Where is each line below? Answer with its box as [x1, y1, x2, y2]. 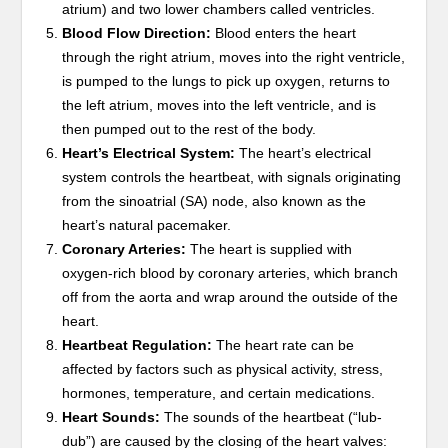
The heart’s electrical [235, 144, 372, 161]
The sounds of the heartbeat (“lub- [160, 408, 383, 425]
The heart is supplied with [186, 240, 353, 257]
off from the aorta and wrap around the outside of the [62, 288, 399, 305]
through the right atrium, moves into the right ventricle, [62, 48, 406, 65]
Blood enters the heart [211, 24, 357, 41]
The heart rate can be [212, 336, 355, 353]
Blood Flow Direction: [62, 24, 212, 41]
